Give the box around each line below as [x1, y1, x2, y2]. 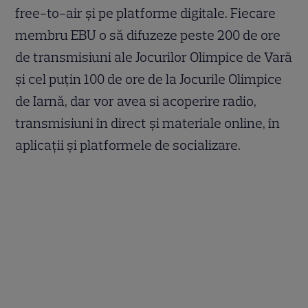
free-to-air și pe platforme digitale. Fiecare [15, 5, 276, 22]
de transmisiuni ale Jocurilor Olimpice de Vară [15, 49, 293, 66]
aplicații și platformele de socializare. [15, 137, 241, 154]
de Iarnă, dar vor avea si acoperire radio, [15, 93, 257, 110]
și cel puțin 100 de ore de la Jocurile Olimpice [15, 71, 283, 88]
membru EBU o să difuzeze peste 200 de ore [15, 27, 281, 44]
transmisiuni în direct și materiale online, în [15, 115, 280, 132]
